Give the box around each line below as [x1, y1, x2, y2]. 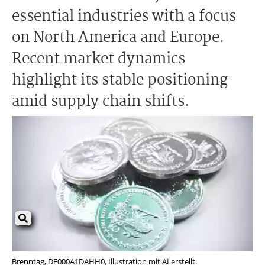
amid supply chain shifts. [12, 90, 189, 114]
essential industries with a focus [12, 5, 236, 28]
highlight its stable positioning [12, 69, 228, 92]
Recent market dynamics [12, 47, 185, 71]
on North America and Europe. [12, 26, 224, 50]
